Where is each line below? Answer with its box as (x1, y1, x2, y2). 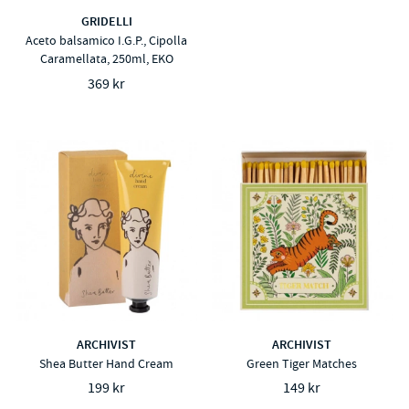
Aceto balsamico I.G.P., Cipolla (26, 32, 188, 49)
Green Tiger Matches (246, 354, 358, 372)
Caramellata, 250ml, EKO (39, 50, 173, 68)
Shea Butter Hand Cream (39, 354, 174, 372)
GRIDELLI (80, 13, 132, 31)
